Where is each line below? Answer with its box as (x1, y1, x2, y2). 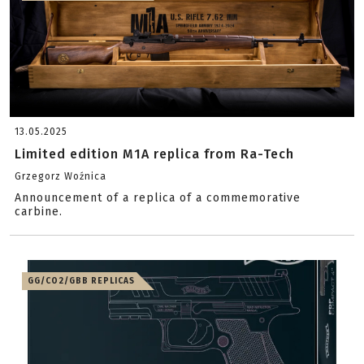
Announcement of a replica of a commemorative (15, 191, 301, 205)
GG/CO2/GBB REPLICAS (28, 276, 135, 286)
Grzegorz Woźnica (15, 171, 106, 182)
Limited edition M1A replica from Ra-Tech (15, 146, 294, 162)
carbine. (15, 205, 63, 219)
